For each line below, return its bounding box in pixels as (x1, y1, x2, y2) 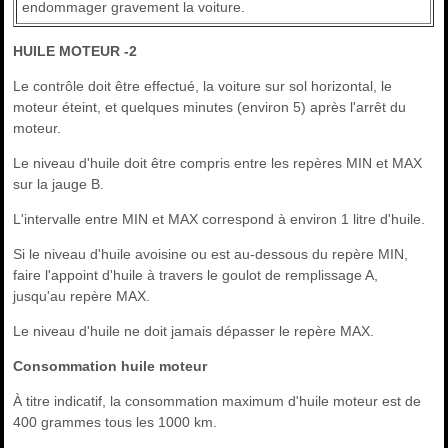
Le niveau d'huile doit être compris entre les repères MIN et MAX (13, 155, 423, 172)
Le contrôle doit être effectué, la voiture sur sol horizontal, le (13, 78, 393, 95)
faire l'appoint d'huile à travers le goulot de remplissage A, (13, 267, 379, 284)
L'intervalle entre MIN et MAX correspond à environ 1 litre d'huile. (13, 211, 426, 228)
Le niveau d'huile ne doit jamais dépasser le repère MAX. (13, 323, 375, 340)
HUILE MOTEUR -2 (13, 43, 138, 60)
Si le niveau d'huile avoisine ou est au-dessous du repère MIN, (13, 246, 409, 263)
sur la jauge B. (13, 176, 105, 193)
